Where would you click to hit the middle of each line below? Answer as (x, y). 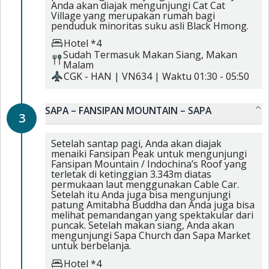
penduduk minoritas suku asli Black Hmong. (150, 26)
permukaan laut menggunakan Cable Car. (145, 184)
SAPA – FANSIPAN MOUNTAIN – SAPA (128, 110)
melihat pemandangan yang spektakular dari (152, 215)
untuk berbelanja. (91, 246)
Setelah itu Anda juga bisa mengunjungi (141, 195)
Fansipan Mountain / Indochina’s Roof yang (149, 164)
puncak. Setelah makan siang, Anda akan (143, 225)
